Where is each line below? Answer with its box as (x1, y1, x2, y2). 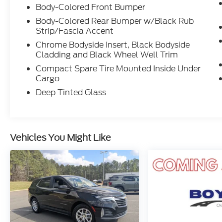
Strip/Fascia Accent (36, 25, 114, 37)
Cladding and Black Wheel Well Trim (36, 49, 178, 61)
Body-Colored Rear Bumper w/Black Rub (36, 15, 194, 27)
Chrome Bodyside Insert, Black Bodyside (36, 39, 190, 51)
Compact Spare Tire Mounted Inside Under (36, 63, 201, 75)
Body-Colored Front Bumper (36, 1, 146, 13)
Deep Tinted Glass (36, 87, 107, 99)
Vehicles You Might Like (10, 131, 111, 145)
